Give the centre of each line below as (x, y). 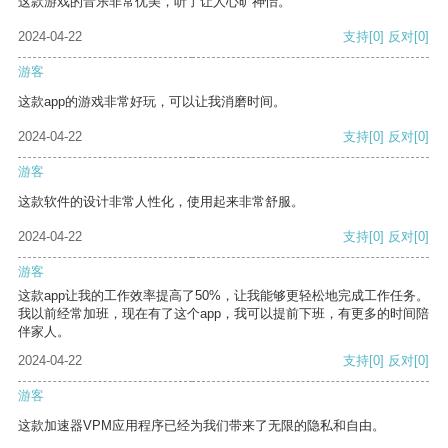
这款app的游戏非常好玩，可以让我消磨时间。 (152, 102)
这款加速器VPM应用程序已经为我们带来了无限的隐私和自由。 (201, 426)
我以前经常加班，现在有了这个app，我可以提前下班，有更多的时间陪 (223, 314)
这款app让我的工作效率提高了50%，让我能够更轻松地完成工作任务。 (223, 296)
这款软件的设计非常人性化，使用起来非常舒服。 (161, 202)
